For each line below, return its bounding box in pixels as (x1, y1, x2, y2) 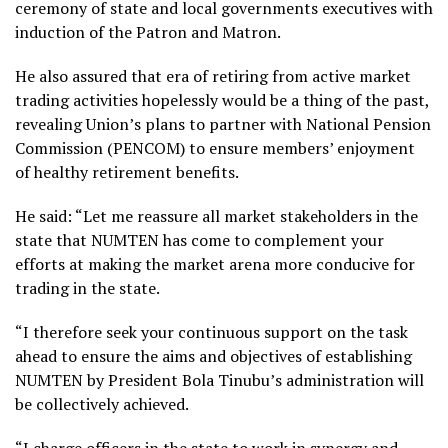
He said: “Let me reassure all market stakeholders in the (15, 204, 418, 227)
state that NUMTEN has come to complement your (15, 228, 384, 251)
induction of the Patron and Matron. (15, 20, 281, 43)
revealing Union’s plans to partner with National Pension (15, 112, 431, 135)
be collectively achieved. (15, 392, 189, 415)
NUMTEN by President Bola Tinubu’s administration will (15, 368, 424, 391)
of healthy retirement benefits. (15, 160, 239, 183)
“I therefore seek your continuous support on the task (15, 320, 408, 343)
